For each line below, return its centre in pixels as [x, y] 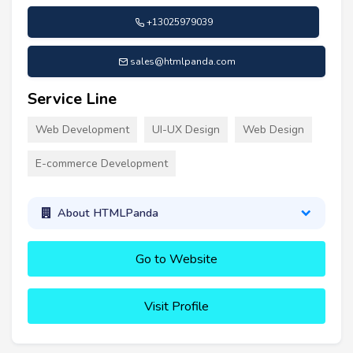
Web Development [82, 129]
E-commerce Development [102, 163]
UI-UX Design [186, 129]
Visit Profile [176, 306]
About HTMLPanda [108, 213]
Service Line [72, 98]
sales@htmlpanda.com [182, 61]
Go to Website [176, 259]
